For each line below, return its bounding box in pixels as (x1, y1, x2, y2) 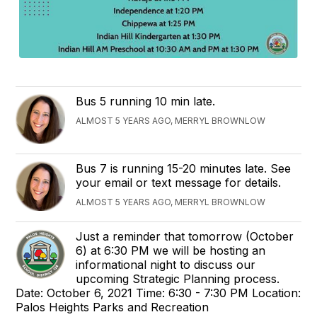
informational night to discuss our (76, 257, 256, 272)
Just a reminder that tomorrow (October (76, 229, 294, 243)
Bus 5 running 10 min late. (76, 93, 216, 108)
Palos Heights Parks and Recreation (16, 299, 209, 314)
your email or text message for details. (76, 175, 282, 190)
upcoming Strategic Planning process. (76, 271, 280, 286)
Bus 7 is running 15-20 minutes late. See (76, 161, 292, 175)
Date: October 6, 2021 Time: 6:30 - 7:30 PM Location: (16, 285, 301, 300)
